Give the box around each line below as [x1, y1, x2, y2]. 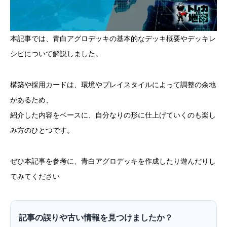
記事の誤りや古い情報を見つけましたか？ [19, 213, 173, 222]
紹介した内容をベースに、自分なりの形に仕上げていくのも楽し [10, 110, 216, 119]
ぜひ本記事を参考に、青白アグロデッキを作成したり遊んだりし [10, 157, 216, 165]
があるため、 [10, 95, 53, 104]
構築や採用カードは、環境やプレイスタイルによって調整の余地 [10, 80, 216, 89]
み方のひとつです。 [10, 126, 74, 134]
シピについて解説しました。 [10, 49, 102, 58]
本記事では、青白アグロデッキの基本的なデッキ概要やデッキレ [10, 34, 216, 43]
